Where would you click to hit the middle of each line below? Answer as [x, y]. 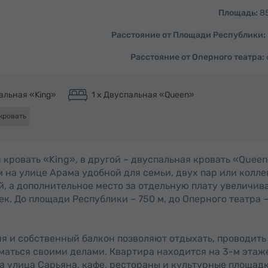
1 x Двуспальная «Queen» [142, 95]
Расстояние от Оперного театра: [197, 57]
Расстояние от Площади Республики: [188, 35]
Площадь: [238, 13]
